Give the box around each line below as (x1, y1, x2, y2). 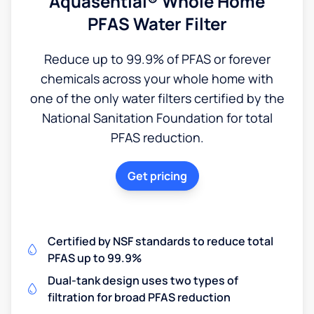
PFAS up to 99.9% (48, 250, 142, 266)
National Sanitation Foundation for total (41, 109, 273, 126)
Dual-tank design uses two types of (48, 272, 238, 288)
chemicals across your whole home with (41, 69, 273, 87)
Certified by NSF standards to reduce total (48, 233, 273, 249)
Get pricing (127, 168, 187, 184)
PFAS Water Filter (87, 11, 227, 35)
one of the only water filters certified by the (29, 89, 285, 107)
